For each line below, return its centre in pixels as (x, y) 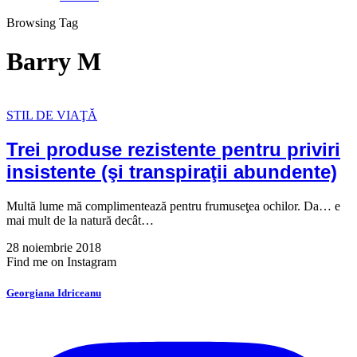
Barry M (54, 62)
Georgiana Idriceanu (54, 292)
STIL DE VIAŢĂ (52, 115)
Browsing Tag (42, 23)
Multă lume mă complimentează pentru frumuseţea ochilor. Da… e (173, 206)
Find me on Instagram (61, 261)
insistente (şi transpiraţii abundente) (172, 171)
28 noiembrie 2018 (54, 247)
